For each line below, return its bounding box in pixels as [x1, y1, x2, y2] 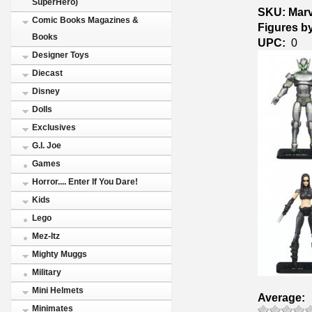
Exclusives [32, 123, 76, 132]
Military [32, 267, 61, 277]
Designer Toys [32, 50, 89, 60]
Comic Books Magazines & [32, 15, 139, 25]
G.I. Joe [32, 141, 61, 150]
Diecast [32, 68, 63, 78]
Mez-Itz [32, 231, 60, 241]
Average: [258, 290, 305, 304]
